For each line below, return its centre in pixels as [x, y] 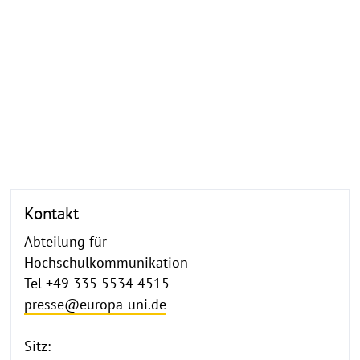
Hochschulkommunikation [106, 263]
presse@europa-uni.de [95, 305]
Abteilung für [65, 242]
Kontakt [51, 213]
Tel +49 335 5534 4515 [97, 284]
